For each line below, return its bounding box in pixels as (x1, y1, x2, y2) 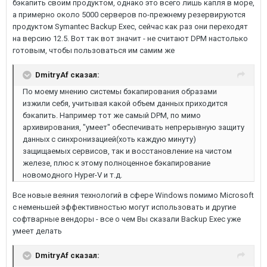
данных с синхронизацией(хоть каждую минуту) (23, 135, 196, 144)
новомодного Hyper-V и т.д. (23, 170, 122, 179)
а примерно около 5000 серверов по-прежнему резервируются (13, 10, 246, 19)
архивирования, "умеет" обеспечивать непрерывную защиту (23, 123, 244, 132)
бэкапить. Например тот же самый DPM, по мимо (23, 111, 201, 120)
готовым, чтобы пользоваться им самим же (13, 46, 175, 55)
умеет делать (13, 226, 62, 235)
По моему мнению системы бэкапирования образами (23, 87, 217, 96)
